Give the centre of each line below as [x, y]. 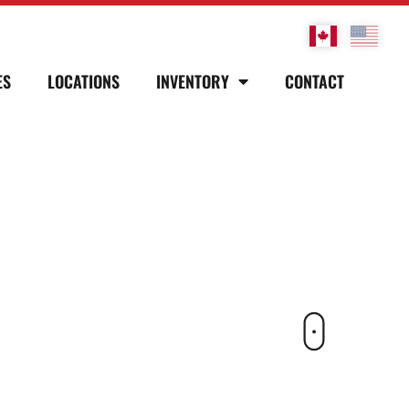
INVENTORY [192, 81]
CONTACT [314, 81]
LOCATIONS [83, 81]
